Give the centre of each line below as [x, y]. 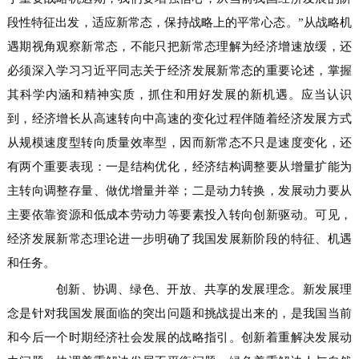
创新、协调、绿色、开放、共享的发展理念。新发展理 [192, 289]
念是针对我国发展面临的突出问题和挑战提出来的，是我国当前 [179, 313]
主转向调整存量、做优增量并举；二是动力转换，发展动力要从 [179, 191]
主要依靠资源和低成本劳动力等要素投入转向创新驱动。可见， [179, 215]
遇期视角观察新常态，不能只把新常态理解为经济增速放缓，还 [179, 46]
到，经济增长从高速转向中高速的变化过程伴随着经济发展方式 [179, 119]
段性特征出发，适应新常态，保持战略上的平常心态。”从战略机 [179, 22]
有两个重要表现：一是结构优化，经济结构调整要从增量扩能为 [179, 167]
